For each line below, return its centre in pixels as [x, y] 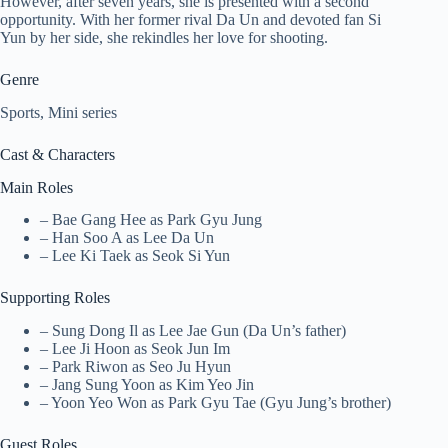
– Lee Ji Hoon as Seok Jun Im [135, 349]
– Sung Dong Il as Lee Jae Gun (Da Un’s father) [193, 331]
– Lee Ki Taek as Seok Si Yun [135, 256]
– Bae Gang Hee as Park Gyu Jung [151, 220]
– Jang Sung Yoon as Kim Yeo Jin [147, 385]
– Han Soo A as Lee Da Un [127, 238]
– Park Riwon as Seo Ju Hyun [135, 367]
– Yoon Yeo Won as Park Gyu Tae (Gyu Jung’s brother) [215, 403]
